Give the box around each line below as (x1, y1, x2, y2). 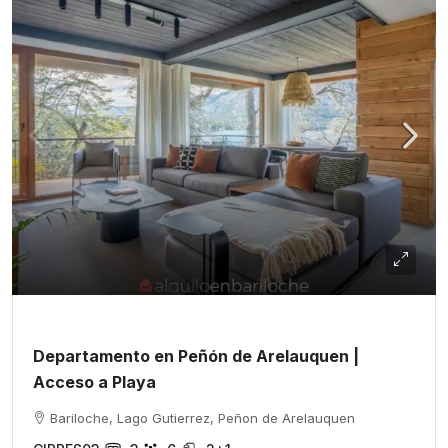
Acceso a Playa (33, 372, 156, 392)
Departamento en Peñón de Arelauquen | (33, 346, 359, 366)
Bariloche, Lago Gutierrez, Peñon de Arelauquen (50, 410, 355, 426)
